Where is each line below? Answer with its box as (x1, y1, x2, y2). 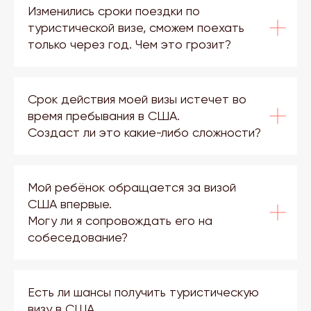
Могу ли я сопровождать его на (28, 213, 212, 228)
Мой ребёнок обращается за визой (28, 180, 236, 194)
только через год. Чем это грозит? (28, 37, 231, 51)
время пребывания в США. (28, 108, 183, 123)
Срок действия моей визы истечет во (28, 92, 246, 106)
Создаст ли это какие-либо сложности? (28, 125, 262, 140)
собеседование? (28, 230, 128, 244)
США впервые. (28, 196, 115, 211)
